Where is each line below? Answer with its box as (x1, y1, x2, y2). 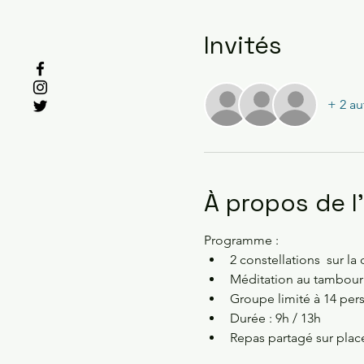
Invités (203, 29, 282, 62)
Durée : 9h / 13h (229, 310, 321, 327)
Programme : (203, 232, 279, 249)
